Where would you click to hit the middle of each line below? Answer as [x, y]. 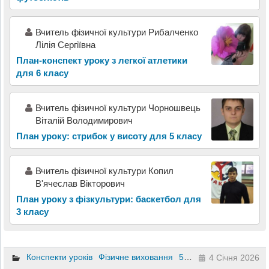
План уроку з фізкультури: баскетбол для [108, 199]
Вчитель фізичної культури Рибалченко [116, 32]
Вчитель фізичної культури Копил [104, 171]
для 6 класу [42, 73]
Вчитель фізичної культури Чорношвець [118, 108]
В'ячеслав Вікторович [80, 184]
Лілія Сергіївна [65, 45]
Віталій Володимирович [84, 121]
